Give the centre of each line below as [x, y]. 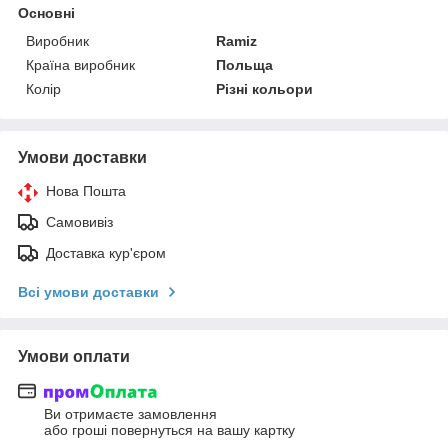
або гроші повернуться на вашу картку [169, 430]
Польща [245, 65]
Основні [46, 13]
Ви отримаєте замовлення [130, 414]
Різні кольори [265, 89]
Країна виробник [80, 65]
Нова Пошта [86, 191]
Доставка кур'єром [106, 253]
